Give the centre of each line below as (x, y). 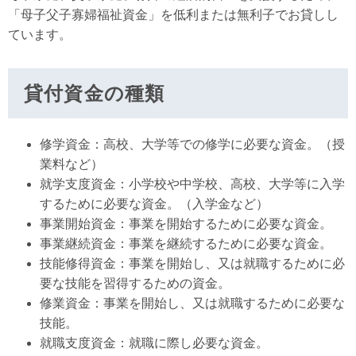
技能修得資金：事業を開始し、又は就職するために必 (192, 263)
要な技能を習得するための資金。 (135, 283)
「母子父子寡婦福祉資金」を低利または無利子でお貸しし (173, 15)
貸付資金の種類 (95, 93)
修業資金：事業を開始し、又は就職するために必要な (192, 303)
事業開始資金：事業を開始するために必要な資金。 (186, 224)
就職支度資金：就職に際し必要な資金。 (154, 343)
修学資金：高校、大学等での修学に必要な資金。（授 (192, 144)
